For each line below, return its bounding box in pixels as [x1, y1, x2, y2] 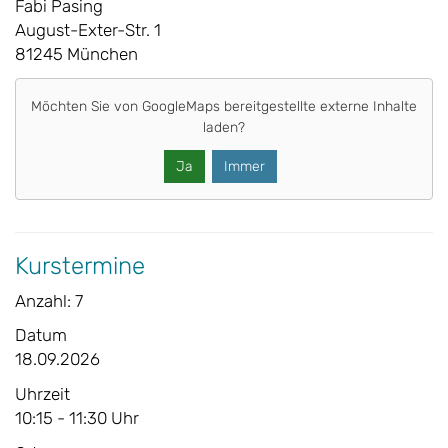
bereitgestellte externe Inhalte [220, 97, 417, 115]
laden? [203, 118, 245, 136]
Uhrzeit [15, 384, 70, 405]
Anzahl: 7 [15, 291, 83, 312]
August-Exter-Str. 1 [15, 20, 161, 40]
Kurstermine [15, 252, 145, 281]
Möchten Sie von [31, 97, 142, 115]
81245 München [15, 44, 138, 64]
